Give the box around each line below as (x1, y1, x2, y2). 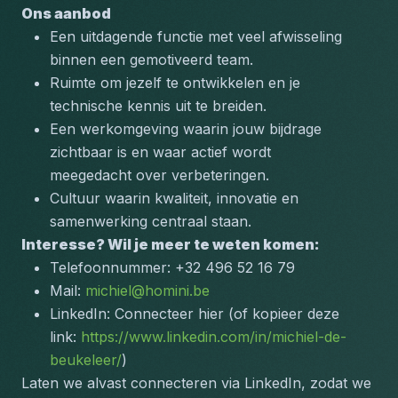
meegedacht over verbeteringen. (50, 166, 269, 184)
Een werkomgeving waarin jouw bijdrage (50, 120, 322, 138)
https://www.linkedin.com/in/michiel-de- (81, 328, 346, 346)
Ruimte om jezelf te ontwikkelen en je (50, 74, 300, 92)
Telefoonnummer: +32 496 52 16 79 (50, 259, 295, 276)
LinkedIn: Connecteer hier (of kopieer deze (50, 305, 339, 322)
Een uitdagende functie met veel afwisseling (50, 28, 342, 45)
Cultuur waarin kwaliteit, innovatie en (50, 189, 298, 207)
